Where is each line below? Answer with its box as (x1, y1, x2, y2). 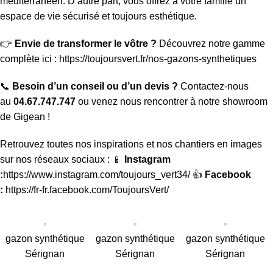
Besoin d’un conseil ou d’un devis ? (12, 80, 178, 91)
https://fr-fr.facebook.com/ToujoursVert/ (5, 184, 169, 195)
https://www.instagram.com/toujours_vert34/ (3, 169, 190, 180)
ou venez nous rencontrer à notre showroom (78, 96, 268, 107)
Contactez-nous (180, 80, 249, 91)
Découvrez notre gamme (159, 38, 265, 49)
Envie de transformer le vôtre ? (15, 38, 157, 49)
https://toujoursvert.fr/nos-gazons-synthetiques (59, 53, 257, 64)
